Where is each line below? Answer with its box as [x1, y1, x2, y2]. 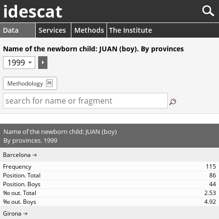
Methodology [7, 79, 43, 88]
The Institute [109, 25, 152, 35]
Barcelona [3, 151, 31, 159]
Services [39, 25, 66, 35]
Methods [74, 25, 104, 35]
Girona [3, 209, 22, 218]
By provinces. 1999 [3, 135, 57, 145]
